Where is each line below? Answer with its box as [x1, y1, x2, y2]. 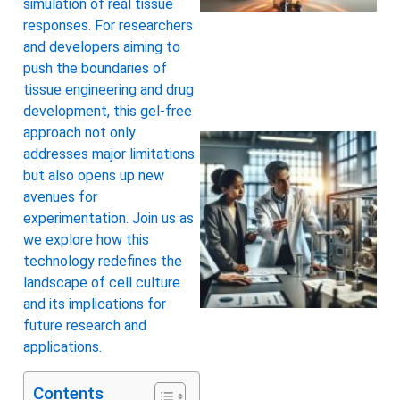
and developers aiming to [23, 38, 180, 56]
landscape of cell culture [23, 274, 180, 292]
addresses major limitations [23, 146, 195, 163]
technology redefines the [23, 253, 182, 271]
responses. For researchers [23, 17, 193, 35]
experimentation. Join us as [23, 210, 194, 228]
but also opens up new [23, 167, 164, 185]
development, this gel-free [23, 103, 192, 121]
